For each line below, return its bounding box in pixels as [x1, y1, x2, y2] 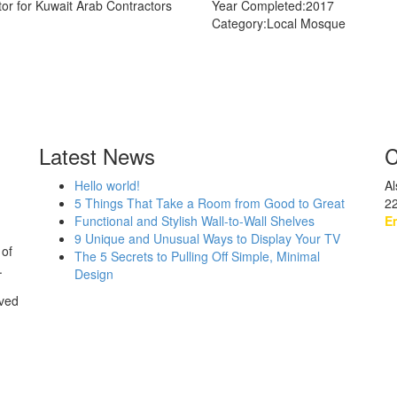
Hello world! [74, 176, 140, 194]
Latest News [39, 140, 155, 171]
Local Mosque [267, 14, 346, 32]
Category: [212, 14, 267, 32]
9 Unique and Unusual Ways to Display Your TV [74, 230, 340, 247]
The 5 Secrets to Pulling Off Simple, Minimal [74, 247, 320, 265]
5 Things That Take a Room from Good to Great [74, 194, 345, 212]
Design [74, 265, 113, 283]
